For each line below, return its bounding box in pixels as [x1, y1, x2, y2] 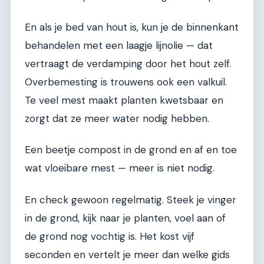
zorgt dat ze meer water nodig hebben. [25, 111, 209, 125]
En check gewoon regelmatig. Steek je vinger [25, 193, 236, 206]
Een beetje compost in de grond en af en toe [25, 143, 237, 157]
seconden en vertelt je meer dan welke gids [25, 247, 230, 261]
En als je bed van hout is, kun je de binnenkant [25, 20, 239, 34]
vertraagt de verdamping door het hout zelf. [25, 57, 231, 70]
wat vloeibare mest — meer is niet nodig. [25, 161, 214, 175]
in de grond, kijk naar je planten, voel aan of [25, 211, 226, 225]
